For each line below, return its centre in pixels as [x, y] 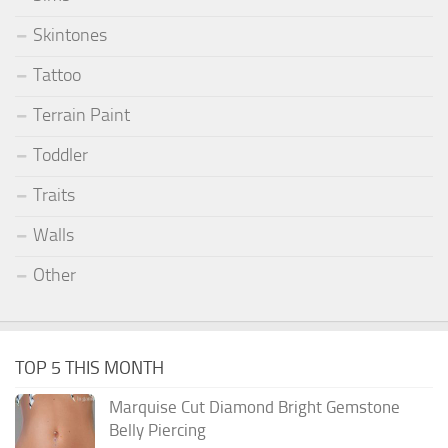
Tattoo [57, 75]
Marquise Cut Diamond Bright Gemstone [254, 407]
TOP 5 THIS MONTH [89, 368]
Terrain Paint [81, 115]
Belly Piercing [157, 430]
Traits [54, 195]
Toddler [60, 155]
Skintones [70, 35]
